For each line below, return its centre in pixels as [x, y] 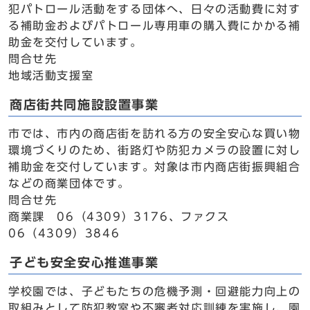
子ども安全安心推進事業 [84, 263]
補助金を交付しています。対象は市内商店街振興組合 [155, 167]
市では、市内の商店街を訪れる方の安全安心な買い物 [155, 134]
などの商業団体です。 [69, 183]
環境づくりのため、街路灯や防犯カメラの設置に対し [155, 150]
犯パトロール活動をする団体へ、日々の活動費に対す [155, 9]
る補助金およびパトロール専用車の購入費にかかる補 [155, 26]
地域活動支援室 [51, 75]
